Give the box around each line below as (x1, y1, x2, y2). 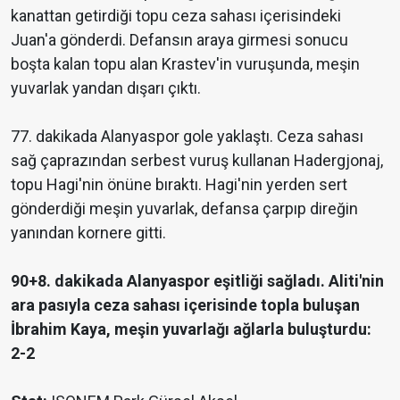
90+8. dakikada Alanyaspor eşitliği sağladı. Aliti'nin (11, 271, 384, 291)
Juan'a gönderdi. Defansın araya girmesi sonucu (11, 30, 348, 50)
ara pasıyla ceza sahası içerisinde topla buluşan (11, 296, 360, 315)
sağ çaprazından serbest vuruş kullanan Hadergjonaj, (11, 151, 383, 171)
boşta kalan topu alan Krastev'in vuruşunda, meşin (11, 54, 360, 74)
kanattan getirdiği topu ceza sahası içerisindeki (11, 6, 341, 26)
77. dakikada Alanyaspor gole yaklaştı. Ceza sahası (11, 127, 363, 146)
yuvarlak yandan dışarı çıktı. (11, 79, 201, 98)
